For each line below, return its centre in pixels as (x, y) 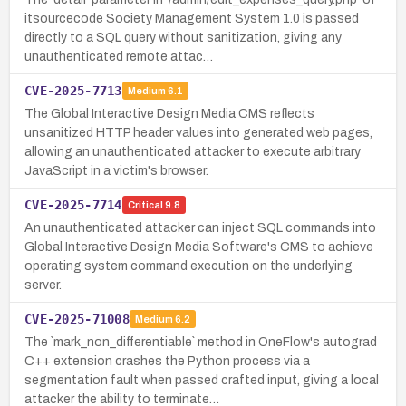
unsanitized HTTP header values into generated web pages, (198, 132)
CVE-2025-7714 (73, 204)
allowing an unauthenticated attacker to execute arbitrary (193, 151)
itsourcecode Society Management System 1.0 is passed (192, 18)
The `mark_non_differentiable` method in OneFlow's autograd (201, 342)
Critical (145, 205)
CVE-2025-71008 (77, 319)
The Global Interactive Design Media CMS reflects (169, 113)
